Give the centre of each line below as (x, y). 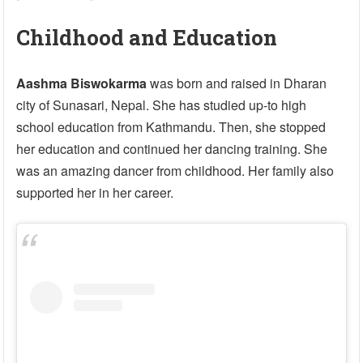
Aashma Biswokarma (82, 83)
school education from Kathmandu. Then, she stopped (171, 126)
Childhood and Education (147, 37)
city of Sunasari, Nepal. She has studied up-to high (162, 105)
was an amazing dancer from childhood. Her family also (175, 170)
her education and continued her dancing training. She (172, 148)
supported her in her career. (95, 192)
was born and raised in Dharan (237, 83)
